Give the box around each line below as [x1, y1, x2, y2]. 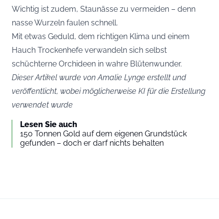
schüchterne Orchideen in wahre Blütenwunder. [12, 59, 182, 68]
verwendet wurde [12, 100, 73, 109]
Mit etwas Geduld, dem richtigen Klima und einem [12, 31, 190, 41]
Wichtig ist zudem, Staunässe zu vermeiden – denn [12, 4, 196, 14]
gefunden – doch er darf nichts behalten [20, 138, 164, 148]
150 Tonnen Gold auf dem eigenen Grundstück [20, 129, 187, 138]
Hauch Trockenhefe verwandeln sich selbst [12, 45, 167, 55]
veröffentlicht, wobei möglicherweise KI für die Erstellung [12, 86, 205, 96]
